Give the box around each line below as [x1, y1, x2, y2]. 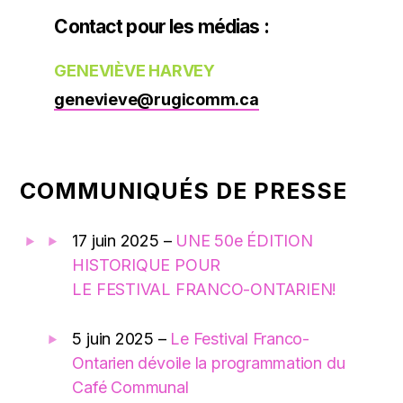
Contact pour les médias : [54, 14, 269, 38]
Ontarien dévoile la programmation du [72, 353, 345, 372]
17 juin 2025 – [72, 230, 176, 250]
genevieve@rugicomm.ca [54, 89, 259, 109]
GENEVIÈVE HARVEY [54, 60, 215, 80]
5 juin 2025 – [72, 328, 171, 348]
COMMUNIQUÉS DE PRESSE [20, 176, 348, 204]
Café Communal [72, 377, 189, 397]
